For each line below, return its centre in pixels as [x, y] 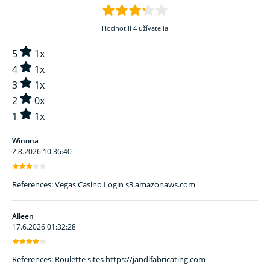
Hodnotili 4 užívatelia [135, 28]
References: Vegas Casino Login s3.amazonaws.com [104, 184]
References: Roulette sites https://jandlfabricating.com [109, 259]
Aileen [23, 216]
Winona [25, 141]
